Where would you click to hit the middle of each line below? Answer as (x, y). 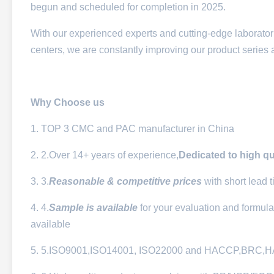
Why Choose (62, 102)
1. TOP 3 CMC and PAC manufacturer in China (132, 129)
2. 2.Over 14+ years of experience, (105, 155)
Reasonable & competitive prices (125, 181)
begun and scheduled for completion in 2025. (128, 7)
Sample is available (93, 208)
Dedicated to (209, 155)
